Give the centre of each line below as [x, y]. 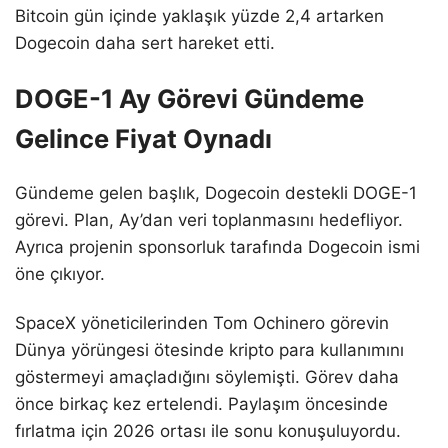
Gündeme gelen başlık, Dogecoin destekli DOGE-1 [216, 193]
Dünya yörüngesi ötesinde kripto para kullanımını [209, 350]
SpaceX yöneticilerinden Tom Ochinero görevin [202, 323]
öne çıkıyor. [60, 274]
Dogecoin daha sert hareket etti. [145, 43]
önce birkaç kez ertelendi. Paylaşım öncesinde [201, 404]
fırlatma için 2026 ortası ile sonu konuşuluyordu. [208, 431]
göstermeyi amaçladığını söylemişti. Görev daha [207, 377]
